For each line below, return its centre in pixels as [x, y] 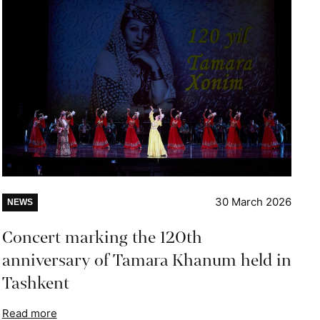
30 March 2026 [253, 202]
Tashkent [35, 284]
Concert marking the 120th [102, 238]
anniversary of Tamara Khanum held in [146, 261]
